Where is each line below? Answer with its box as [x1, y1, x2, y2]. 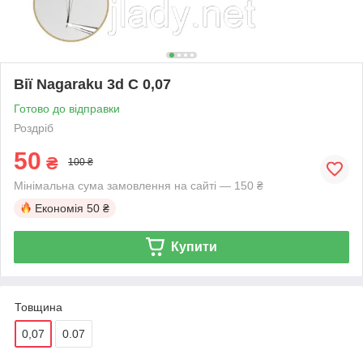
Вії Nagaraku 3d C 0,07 [14, 75, 171, 92]
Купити [170, 239, 217, 254]
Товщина [15, 300, 62, 314]
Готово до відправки [14, 101, 120, 115]
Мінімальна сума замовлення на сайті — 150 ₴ [14, 178, 263, 192]
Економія [35, 201, 83, 215]
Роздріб [14, 121, 53, 135]
